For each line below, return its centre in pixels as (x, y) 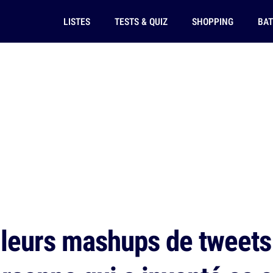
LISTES (76, 21)
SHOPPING (212, 21)
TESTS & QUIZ (141, 21)
